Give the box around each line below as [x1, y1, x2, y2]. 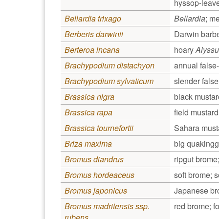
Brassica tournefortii [65, 122, 133, 133]
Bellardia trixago [65, 12, 121, 24]
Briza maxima [65, 137, 112, 149]
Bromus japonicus [65, 184, 127, 196]
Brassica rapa [65, 106, 112, 118]
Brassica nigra [65, 90, 114, 102]
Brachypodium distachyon [65, 59, 154, 71]
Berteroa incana [65, 44, 120, 55]
